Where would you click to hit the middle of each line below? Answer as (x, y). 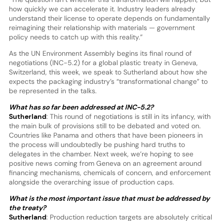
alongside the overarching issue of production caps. (91, 182)
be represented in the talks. (53, 91)
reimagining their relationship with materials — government (102, 28)
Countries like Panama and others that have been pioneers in (106, 135)
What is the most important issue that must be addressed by (109, 199)
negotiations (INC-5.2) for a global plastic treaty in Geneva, (103, 63)
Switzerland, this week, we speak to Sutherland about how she (108, 72)
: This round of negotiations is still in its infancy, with (128, 117)
